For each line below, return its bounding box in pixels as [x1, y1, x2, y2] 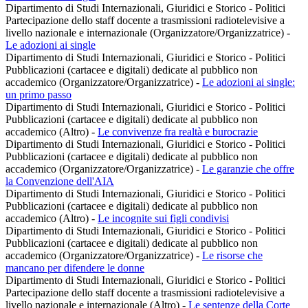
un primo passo [5, 89, 71, 101]
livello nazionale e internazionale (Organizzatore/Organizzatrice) [5, 27, 287, 39]
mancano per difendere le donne [5, 262, 144, 274]
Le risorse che [202, 250, 263, 262]
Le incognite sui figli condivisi [98, 212, 229, 225]
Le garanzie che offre [202, 163, 294, 175]
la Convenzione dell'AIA [5, 175, 114, 188]
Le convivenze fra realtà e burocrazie [98, 126, 258, 138]
